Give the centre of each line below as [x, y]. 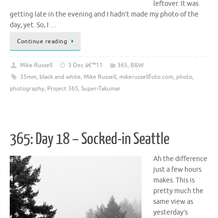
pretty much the [178, 191]
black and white [60, 77]
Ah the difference [180, 159]
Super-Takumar [101, 88]
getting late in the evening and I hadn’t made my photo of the [104, 14]
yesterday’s [171, 213]
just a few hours [177, 170]
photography [27, 88]
